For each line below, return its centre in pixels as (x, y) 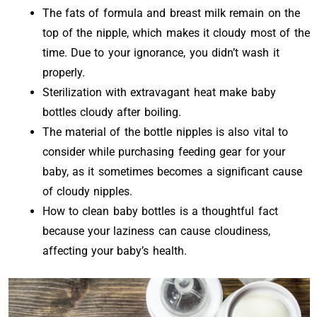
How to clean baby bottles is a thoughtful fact (160, 211)
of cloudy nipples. (87, 191)
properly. (63, 73)
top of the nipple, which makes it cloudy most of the (176, 33)
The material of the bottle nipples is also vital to (165, 132)
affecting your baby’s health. (114, 251)
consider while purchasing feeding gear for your (163, 152)
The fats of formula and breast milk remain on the (171, 13)
